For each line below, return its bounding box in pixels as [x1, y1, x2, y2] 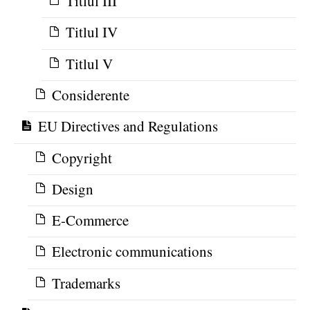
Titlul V [66, 53, 113, 73]
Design [52, 179, 93, 199]
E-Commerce [52, 210, 129, 230]
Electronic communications [52, 241, 212, 262]
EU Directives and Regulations [38, 116, 218, 136]
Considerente [52, 84, 129, 104]
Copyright [52, 147, 112, 167]
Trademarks [52, 273, 120, 293]
